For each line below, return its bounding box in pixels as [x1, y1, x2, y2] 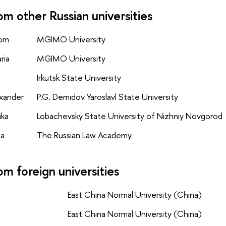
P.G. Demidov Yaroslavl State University [36, 91, 178, 103]
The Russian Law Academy [36, 129, 132, 141]
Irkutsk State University [36, 72, 121, 84]
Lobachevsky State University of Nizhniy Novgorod [36, 110, 222, 122]
